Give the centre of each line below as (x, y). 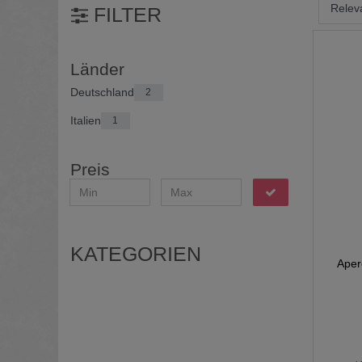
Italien (86, 120)
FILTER (125, 15)
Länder (97, 69)
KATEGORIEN (136, 255)
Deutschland (102, 92)
